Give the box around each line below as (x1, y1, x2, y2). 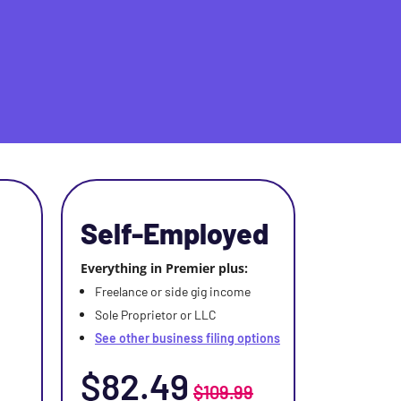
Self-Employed (81, 216, 269, 250)
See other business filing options (95, 330, 280, 346)
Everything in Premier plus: (81, 260, 248, 277)
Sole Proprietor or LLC (95, 307, 217, 322)
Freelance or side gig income (95, 284, 251, 299)
